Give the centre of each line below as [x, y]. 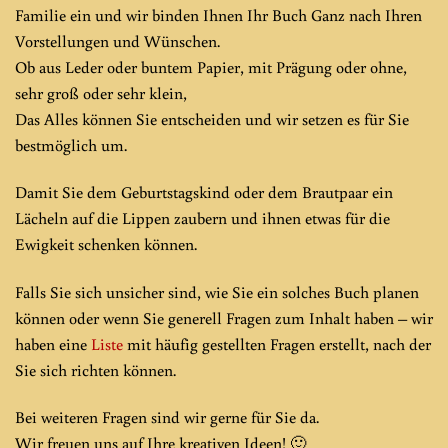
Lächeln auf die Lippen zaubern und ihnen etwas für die [202, 218]
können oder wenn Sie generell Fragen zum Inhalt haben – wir [224, 317]
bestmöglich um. [71, 145]
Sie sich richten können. [95, 369]
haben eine [53, 343]
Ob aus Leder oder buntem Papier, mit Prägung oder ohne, [211, 67]
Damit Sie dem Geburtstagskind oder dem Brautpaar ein [204, 192]
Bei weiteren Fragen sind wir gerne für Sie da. [167, 416]
